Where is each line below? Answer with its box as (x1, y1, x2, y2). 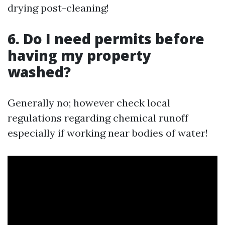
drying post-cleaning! (8, 2, 109, 14)
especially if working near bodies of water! (8, 127, 208, 139)
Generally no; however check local (8, 96, 170, 109)
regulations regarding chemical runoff (8, 111, 188, 124)
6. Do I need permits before (8, 29, 204, 48)
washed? (8, 62, 71, 81)
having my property (8, 46, 151, 65)
